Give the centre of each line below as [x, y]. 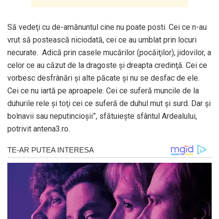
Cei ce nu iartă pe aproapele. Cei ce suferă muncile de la [103, 91]
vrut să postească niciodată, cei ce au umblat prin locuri [102, 40]
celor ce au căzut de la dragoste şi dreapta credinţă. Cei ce [107, 66]
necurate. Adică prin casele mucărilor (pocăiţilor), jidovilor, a [109, 53]
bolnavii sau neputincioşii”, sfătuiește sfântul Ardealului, [102, 116]
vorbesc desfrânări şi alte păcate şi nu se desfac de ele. [103, 78]
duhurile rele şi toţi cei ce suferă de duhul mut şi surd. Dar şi [109, 104]
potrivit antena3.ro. [39, 129]
